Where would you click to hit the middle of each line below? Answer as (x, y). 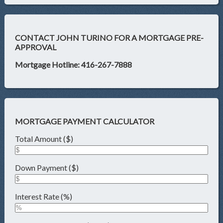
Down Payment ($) (47, 168)
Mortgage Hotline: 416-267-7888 (74, 65)
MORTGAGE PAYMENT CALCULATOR (85, 121)
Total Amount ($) (44, 139)
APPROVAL (36, 47)
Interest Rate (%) (44, 197)
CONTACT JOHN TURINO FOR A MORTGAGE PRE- (110, 38)
